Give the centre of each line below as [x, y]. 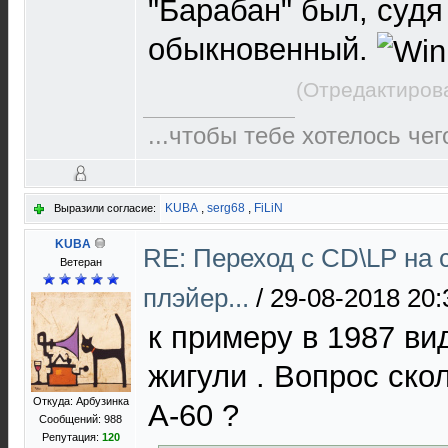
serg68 [226, 208]
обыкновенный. [262, 49]
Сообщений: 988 [80, 419]
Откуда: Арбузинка [80, 401]
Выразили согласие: [105, 208]
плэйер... [199, 298]
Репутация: [71, 437]
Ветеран [80, 262]
